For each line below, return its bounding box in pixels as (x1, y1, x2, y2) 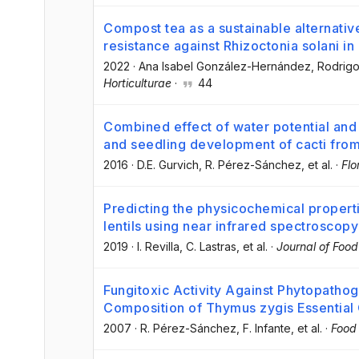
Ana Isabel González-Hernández (139, 58, 311, 73)
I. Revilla (137, 240, 179, 254)
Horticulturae (103, 75, 171, 90)
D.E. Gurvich (137, 157, 199, 171)
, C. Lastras (179, 240, 236, 254)
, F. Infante (236, 321, 291, 336)
